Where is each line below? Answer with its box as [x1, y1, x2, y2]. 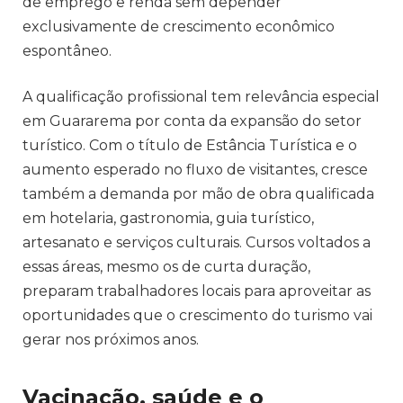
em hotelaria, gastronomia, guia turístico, [22, 210, 314, 228]
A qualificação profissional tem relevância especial [22, 88, 380, 106]
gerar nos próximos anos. [22, 331, 199, 349]
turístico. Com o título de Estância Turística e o [22, 137, 357, 155]
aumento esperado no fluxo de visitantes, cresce [22, 161, 368, 179]
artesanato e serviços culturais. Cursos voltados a [22, 234, 371, 252]
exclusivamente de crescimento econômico [22, 17, 335, 35]
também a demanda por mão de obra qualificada [22, 185, 374, 203]
